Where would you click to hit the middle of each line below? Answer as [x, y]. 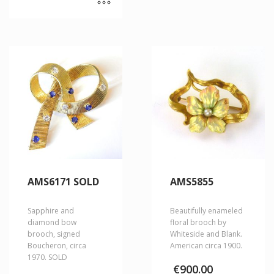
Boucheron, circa [57, 246]
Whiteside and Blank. [206, 234]
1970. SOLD [47, 257]
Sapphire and [51, 211]
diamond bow [52, 223]
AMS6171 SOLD [63, 182]
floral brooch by [198, 223]
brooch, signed [54, 234]
